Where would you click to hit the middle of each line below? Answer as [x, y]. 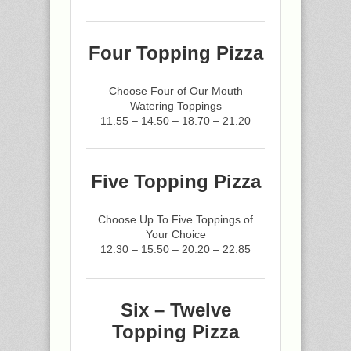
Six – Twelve [175, 310]
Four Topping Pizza [175, 53]
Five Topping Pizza [175, 181]
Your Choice [175, 234]
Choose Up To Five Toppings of [175, 219]
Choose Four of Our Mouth [175, 91]
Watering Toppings [175, 106]
